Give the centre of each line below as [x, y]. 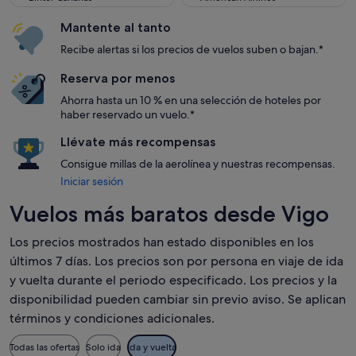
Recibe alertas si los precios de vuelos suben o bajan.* [192, 49]
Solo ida [103, 347]
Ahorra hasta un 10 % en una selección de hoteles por [191, 100]
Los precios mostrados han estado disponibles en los [162, 242]
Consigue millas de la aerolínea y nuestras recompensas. [198, 164]
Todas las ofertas [44, 347]
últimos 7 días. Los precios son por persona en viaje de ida [176, 261]
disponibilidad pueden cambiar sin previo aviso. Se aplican [178, 299]
